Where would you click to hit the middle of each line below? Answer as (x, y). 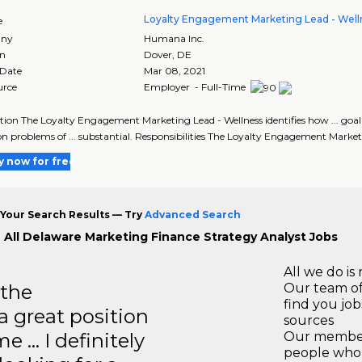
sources (309, 320)
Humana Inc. (175, 38)
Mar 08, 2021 (175, 70)
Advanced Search (192, 214)
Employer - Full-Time (196, 86)
